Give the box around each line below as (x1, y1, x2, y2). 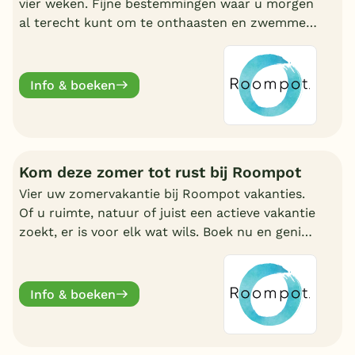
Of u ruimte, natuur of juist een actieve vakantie (19, 204, 315, 220)
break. (19, 261, 57, 277)
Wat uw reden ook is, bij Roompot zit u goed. (19, 34, 297, 50)
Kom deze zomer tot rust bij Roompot (19, 162, 301, 181)
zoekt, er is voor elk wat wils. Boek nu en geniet (19, 223, 314, 239)
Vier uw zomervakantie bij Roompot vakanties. (19, 185, 305, 201)
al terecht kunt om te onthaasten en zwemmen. (19, 15, 317, 31)
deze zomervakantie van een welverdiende (19, 242, 281, 258)
